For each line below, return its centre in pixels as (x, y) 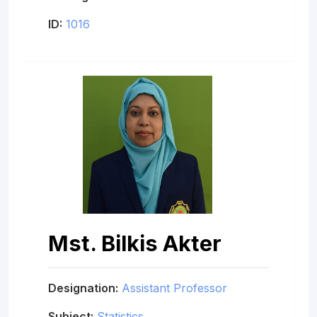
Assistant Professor (174, 288)
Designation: (83, 288)
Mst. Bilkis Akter (135, 243)
